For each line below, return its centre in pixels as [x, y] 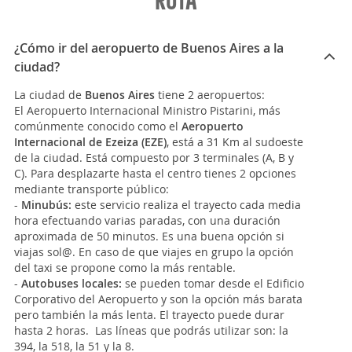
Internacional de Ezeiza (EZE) [90, 142]
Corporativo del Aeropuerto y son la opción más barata [158, 299]
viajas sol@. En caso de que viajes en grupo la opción [154, 252]
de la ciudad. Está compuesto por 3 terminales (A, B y [154, 158]
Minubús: [46, 205]
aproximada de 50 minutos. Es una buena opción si [149, 236]
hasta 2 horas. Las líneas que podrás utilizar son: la [151, 330]
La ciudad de [49, 95]
